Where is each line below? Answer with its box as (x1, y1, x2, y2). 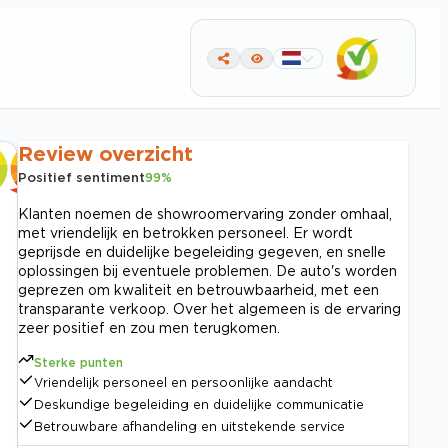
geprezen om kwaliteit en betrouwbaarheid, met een (18, 282, 379, 297)
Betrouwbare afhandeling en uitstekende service (34, 420, 345, 433)
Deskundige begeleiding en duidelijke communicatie (34, 398, 364, 411)
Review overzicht (18, 142, 193, 164)
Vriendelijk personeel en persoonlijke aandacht (34, 376, 333, 389)
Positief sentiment (18, 170, 145, 184)
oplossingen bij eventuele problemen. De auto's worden (18, 263, 397, 278)
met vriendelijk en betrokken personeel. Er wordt (18, 225, 353, 240)
